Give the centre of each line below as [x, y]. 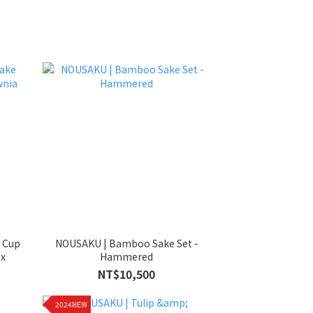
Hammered [126, 256]
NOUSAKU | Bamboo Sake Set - [126, 243]
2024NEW [71, 305]
